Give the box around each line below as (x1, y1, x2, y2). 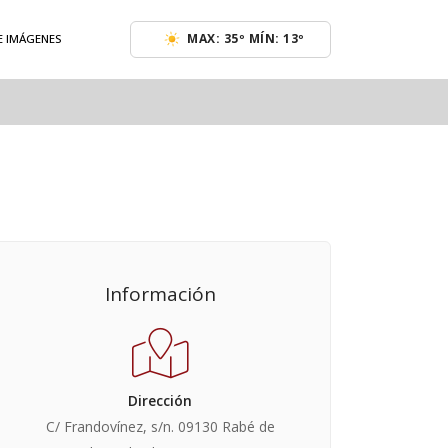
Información (104, 281, 216, 308)
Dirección (128, 391, 192, 411)
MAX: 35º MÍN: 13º (187, 30, 305, 48)
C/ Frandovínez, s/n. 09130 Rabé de (45, 417, 275, 437)
